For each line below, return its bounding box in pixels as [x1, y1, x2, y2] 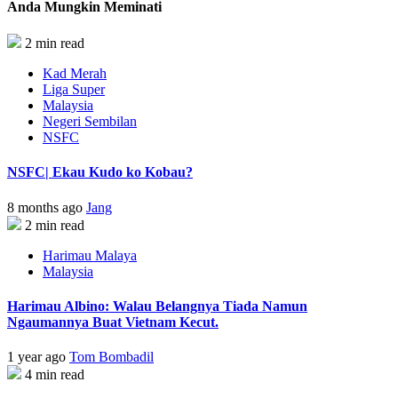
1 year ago [7, 349, 69, 365]
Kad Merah [43, 66, 107, 82]
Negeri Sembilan [43, 114, 137, 130]
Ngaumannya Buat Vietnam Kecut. [7, 314, 219, 330]
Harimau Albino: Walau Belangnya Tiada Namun [7, 298, 307, 314]
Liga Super [43, 82, 105, 98]
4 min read [25, 367, 84, 383]
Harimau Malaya [43, 247, 137, 263]
